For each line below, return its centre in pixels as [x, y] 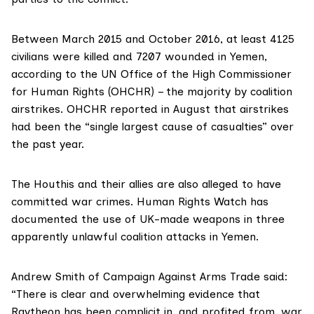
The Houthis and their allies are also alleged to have [146, 184]
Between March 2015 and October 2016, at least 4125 [153, 39]
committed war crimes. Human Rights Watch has [140, 202]
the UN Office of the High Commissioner [186, 74]
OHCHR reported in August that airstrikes [178, 109]
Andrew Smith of [57, 277]
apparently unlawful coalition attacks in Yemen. [135, 237]
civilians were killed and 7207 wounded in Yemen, [139, 57]
